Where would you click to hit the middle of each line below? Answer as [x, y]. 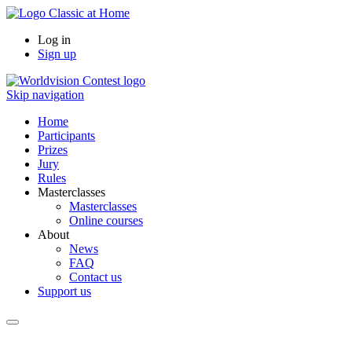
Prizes [53, 150]
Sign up [57, 54]
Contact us [95, 277]
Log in [54, 40]
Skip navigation [45, 95]
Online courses [106, 220]
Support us [64, 291]
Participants [66, 136]
